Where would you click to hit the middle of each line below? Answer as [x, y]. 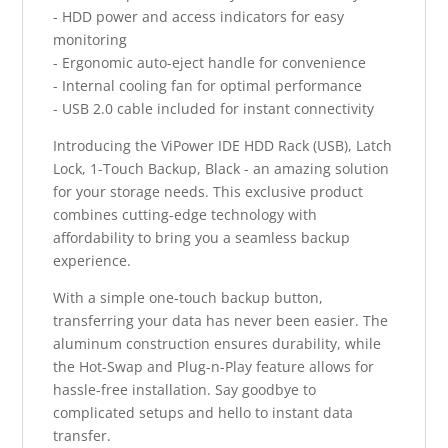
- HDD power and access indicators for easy [199, 16]
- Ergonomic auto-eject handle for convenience [210, 62]
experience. [92, 260]
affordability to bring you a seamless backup [202, 237]
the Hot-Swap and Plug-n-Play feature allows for [214, 366]
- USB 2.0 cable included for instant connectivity [214, 108]
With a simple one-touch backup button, [188, 297]
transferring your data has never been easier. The [221, 320]
